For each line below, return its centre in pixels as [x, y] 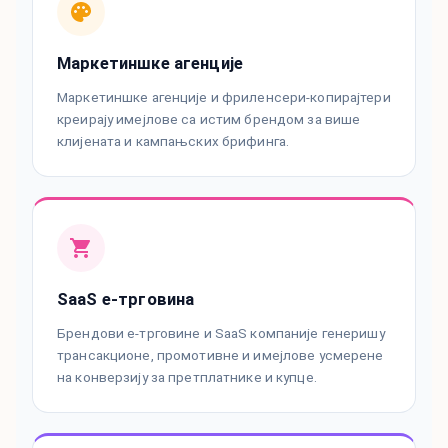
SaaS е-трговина [126, 300]
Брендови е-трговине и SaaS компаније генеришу [221, 333]
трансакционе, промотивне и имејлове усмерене [220, 355]
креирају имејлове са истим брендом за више [209, 119]
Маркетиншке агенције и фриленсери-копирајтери [224, 97]
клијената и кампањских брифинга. [173, 141]
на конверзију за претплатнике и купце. [187, 377]
